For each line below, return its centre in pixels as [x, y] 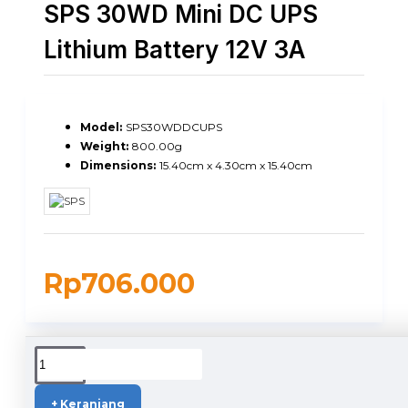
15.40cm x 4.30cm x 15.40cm [236, 165]
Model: [101, 127]
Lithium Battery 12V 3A [174, 50]
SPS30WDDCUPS [174, 127]
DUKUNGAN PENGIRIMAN [105, 350]
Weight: [104, 146]
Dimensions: [118, 165]
